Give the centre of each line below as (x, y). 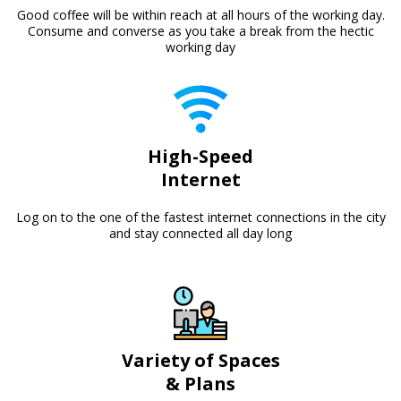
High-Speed (200, 156)
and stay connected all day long (200, 233)
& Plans (200, 384)
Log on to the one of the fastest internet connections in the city (200, 217)
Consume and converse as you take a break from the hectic (200, 31)
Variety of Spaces (200, 360)
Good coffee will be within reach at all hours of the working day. (200, 15)
